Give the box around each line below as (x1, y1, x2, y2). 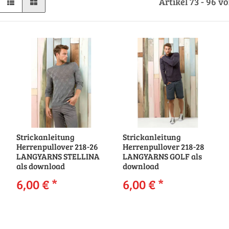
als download (16, 160, 65, 171)
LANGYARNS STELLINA (16, 150, 100, 162)
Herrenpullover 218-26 (16, 141, 98, 152)
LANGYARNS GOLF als (122, 150, 202, 162)
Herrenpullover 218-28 (122, 141, 204, 152)
